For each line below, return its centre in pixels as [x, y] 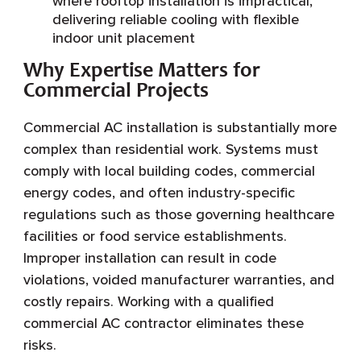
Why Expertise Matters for [141, 71]
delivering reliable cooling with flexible [175, 19]
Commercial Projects [116, 91]
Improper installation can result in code [149, 257]
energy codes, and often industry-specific [159, 192]
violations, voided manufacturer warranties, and [178, 279]
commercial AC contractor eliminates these [163, 323]
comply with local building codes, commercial [169, 170]
